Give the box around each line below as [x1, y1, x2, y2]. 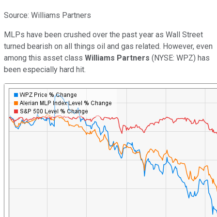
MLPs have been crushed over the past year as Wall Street [4, 30, 203, 39]
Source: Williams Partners [4, 10, 91, 20]
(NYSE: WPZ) [152, 53, 196, 62]
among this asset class [4, 53, 85, 62]
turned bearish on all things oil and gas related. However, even [4, 41, 213, 51]
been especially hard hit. [4, 64, 86, 74]
